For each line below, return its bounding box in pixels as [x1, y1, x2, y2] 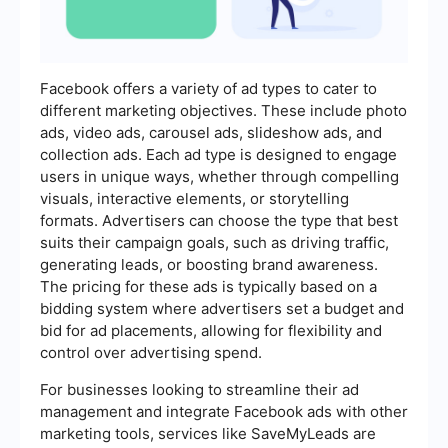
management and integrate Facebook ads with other [40, 401, 408, 421]
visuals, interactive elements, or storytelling [40, 188, 349, 208]
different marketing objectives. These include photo [40, 100, 407, 120]
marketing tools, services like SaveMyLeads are [40, 423, 376, 443]
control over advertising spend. [40, 342, 262, 362]
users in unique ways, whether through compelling [40, 166, 399, 186]
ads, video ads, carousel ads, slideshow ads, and [40, 122, 382, 142]
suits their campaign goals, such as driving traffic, [40, 232, 389, 252]
